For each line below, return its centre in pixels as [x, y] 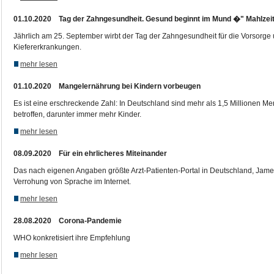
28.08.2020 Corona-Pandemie [68, 221]
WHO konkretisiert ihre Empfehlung [72, 238]
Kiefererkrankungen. [47, 47]
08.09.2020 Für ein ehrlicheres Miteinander [90, 154]
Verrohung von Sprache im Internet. [72, 182]
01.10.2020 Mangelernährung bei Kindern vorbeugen [107, 86]
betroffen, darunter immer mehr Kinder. [77, 114]
